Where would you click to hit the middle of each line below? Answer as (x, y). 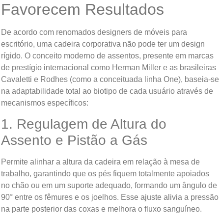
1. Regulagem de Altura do (84, 124)
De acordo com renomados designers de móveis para (94, 32)
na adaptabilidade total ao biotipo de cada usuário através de (107, 91)
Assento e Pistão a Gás (74, 140)
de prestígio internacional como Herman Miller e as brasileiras (109, 67)
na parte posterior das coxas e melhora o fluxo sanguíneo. (101, 209)
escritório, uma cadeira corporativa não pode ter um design (103, 44)
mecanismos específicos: (45, 103)
